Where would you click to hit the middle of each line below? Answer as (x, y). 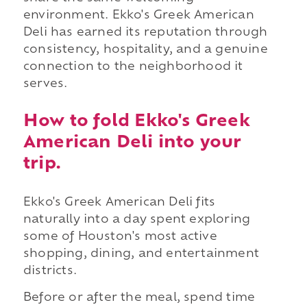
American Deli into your (132, 143)
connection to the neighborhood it (133, 67)
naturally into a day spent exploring (137, 220)
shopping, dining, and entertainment (141, 254)
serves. (45, 85)
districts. (50, 271)
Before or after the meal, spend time (139, 298)
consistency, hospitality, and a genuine (145, 50)
